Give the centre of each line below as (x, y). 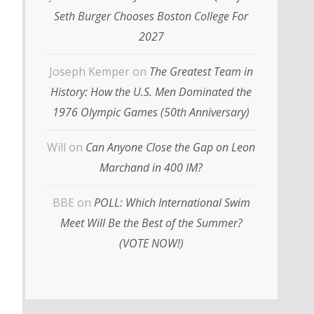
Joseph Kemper (89, 71)
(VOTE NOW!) (151, 243)
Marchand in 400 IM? (151, 168)
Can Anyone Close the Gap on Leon (170, 147)
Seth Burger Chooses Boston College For (151, 16)
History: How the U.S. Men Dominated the (151, 92)
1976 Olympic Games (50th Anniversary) (151, 112)
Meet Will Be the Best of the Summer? (151, 223)
